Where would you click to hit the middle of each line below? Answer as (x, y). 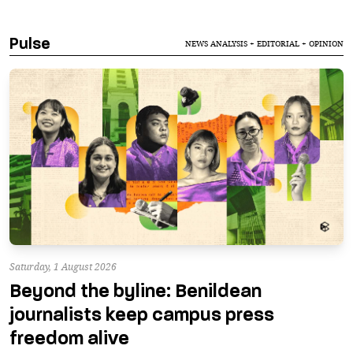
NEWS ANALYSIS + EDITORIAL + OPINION (264, 44)
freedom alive (69, 338)
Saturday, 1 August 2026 (63, 266)
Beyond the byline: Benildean (136, 291)
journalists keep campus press (142, 314)
